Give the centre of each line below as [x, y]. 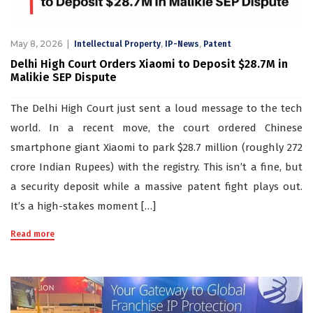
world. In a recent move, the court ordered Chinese [156, 128]
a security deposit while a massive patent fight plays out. [156, 186]
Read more [32, 234]
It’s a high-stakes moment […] [83, 206]
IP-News [182, 44]
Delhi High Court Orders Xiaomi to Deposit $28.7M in [149, 64]
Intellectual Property [117, 44]
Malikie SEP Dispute [64, 77]
